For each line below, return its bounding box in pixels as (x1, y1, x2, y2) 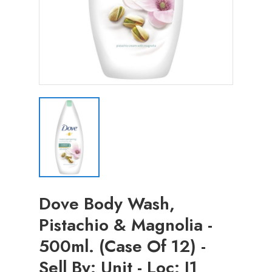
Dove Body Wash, (39, 191, 175, 217)
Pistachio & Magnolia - (39, 212, 212, 238)
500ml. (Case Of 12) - (39, 234, 206, 259)
